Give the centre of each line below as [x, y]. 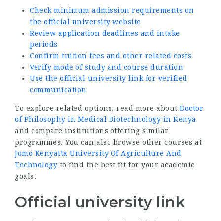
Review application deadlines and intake [105, 33]
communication [58, 90]
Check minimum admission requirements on [112, 10]
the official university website [85, 21]
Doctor [191, 108]
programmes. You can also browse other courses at [108, 142]
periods [44, 44]
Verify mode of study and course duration [106, 67]
